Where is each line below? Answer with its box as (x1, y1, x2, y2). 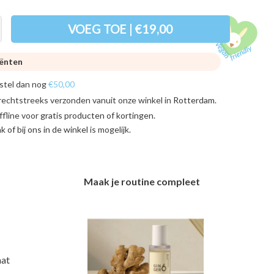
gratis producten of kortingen (40, 110, 154, 121)
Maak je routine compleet (84, 175, 201, 187)
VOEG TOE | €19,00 (67, 21, 174, 37)
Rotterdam (173, 95, 215, 106)
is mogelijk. (88, 124, 131, 135)
